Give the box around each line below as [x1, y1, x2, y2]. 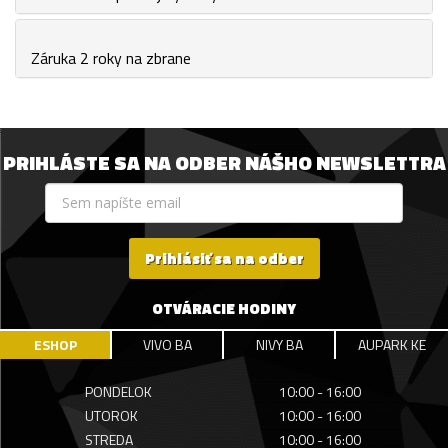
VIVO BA [142, 334, 192, 356]
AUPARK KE [358, 334, 426, 356]
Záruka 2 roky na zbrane [31, 46, 191, 71]
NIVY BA [255, 334, 303, 356]
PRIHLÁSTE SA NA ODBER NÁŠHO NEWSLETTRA [2, 147, 446, 179]
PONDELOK [84, 381, 152, 403]
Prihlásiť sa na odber [144, 247, 304, 271]
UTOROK [84, 405, 138, 427]
